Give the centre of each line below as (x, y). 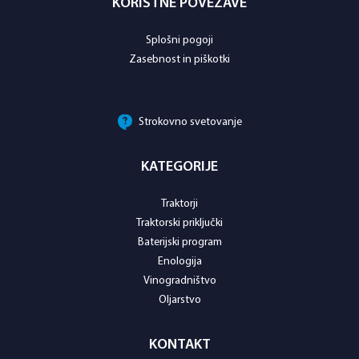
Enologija (179, 261)
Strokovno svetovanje (190, 122)
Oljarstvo (179, 300)
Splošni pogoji (179, 40)
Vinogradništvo (179, 280)
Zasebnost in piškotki (179, 59)
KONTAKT (179, 345)
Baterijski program (179, 242)
